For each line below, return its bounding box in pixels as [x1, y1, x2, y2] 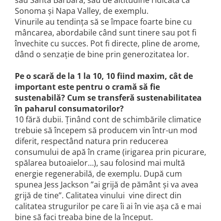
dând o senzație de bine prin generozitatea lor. [15, 49, 189, 60]
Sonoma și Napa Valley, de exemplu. [15, 5, 148, 17]
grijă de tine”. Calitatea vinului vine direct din [15, 190, 182, 201]
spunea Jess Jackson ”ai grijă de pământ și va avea [15, 179, 198, 190]
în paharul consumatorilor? [15, 103, 124, 114]
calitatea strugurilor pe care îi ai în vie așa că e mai [15, 201, 201, 212]
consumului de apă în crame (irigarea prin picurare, [15, 147, 206, 158]
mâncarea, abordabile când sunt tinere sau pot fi [15, 27, 196, 38]
